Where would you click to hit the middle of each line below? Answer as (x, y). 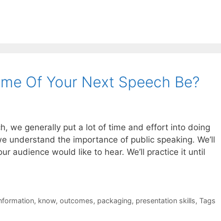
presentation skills (165, 200)
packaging (114, 200)
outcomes (76, 200)
